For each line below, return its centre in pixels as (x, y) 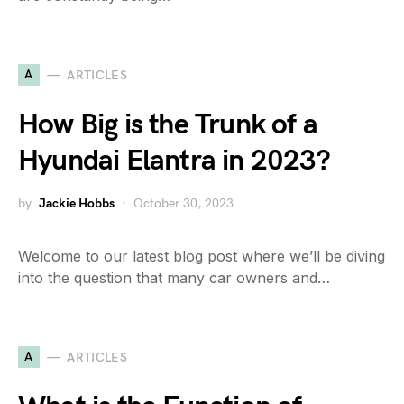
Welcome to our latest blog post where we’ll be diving (202, 256)
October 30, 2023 (184, 203)
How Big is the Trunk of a (168, 125)
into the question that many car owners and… (174, 278)
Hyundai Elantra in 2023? (174, 161)
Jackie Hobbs (77, 203)
